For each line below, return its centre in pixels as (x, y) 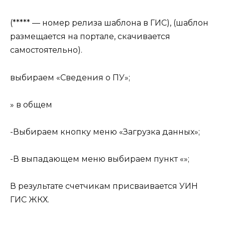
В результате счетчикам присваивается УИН (104, 186)
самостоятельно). (46, 50)
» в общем (31, 104)
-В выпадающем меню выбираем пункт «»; (100, 159)
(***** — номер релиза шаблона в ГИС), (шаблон (109, 23)
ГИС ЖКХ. (30, 200)
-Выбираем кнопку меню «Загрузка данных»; (105, 132)
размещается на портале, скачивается (90, 37)
